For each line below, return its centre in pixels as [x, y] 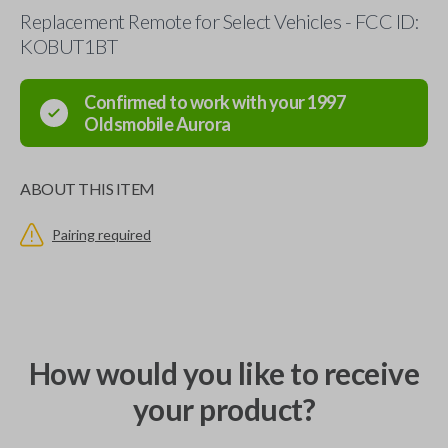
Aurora [203, 124]
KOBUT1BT [68, 46]
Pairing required [101, 234]
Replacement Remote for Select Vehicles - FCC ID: [219, 21]
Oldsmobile [128, 124]
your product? [224, 409]
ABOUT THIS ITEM [87, 188]
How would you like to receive [224, 373]
